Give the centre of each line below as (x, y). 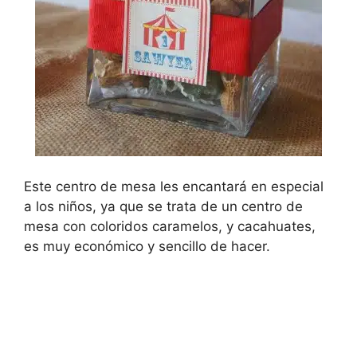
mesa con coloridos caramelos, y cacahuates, (170, 226)
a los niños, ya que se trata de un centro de (163, 206)
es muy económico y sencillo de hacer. (147, 246)
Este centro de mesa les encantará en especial (174, 186)
